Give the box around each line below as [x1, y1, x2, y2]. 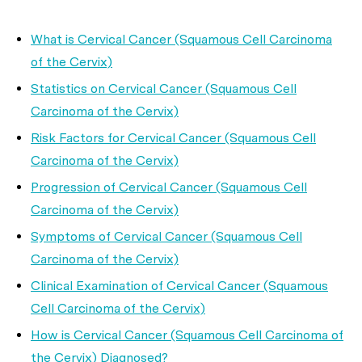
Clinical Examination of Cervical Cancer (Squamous [31, 278, 328, 293]
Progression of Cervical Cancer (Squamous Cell [31, 179, 307, 195]
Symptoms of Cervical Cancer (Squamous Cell [31, 229, 302, 244]
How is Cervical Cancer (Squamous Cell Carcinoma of [31, 327, 343, 343]
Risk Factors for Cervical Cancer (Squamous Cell [31, 130, 316, 145]
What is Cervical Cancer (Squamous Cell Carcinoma [31, 32, 332, 47]
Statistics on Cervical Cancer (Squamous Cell [31, 81, 297, 96]
